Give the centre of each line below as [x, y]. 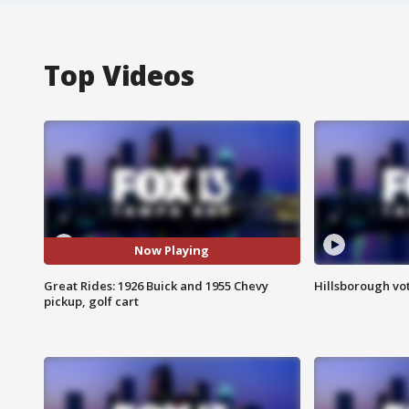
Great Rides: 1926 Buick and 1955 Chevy [156, 285]
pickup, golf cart [91, 301]
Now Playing [172, 251]
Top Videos [119, 75]
